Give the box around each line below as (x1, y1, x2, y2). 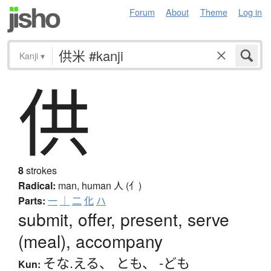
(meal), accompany (18, 229, 163, 253)
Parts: (18, 194, 45, 208)
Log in (238, 5, 262, 18)
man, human (58, 178, 114, 193)
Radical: (18, 178, 56, 193)
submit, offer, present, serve (18, 207, 229, 232)
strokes (24, 163, 57, 178)
